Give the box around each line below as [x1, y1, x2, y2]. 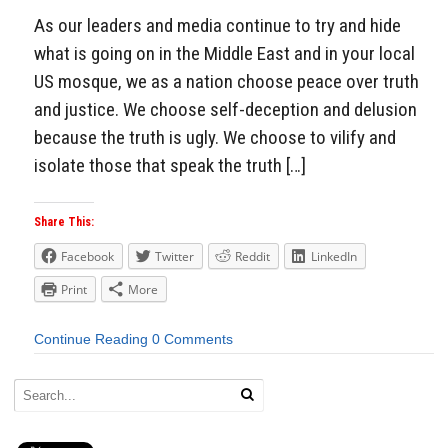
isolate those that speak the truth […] [34, 153, 306, 177]
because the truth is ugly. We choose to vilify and [34, 125, 396, 149]
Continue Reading [34, 331, 148, 348]
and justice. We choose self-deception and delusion [34, 97, 417, 121]
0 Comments [152, 331, 233, 348]
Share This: [34, 215, 94, 230]
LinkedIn [311, 248, 357, 266]
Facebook [61, 248, 114, 266]
